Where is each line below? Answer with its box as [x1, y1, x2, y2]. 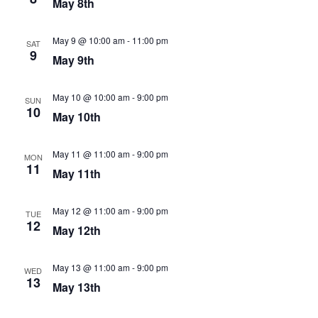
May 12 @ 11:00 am [52, 204, 130, 216]
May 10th [52, 109, 101, 125]
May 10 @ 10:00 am [52, 91, 130, 103]
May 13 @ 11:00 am [52, 261, 130, 273]
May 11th [52, 165, 101, 182]
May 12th [52, 222, 101, 238]
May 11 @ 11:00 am [52, 148, 130, 160]
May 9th [52, 52, 94, 68]
